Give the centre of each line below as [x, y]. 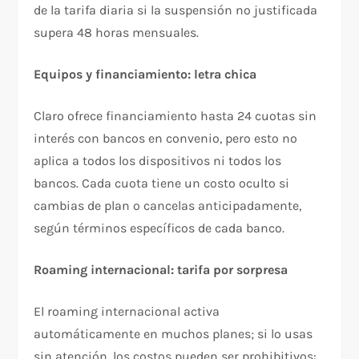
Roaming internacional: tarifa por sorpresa [161, 269]
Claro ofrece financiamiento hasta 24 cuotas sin [175, 115]
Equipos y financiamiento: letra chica [145, 74]
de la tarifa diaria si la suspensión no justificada [176, 10]
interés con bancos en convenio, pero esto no [166, 138]
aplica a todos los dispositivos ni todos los [158, 160]
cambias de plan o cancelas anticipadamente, [168, 205]
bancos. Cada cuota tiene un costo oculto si [162, 183]
